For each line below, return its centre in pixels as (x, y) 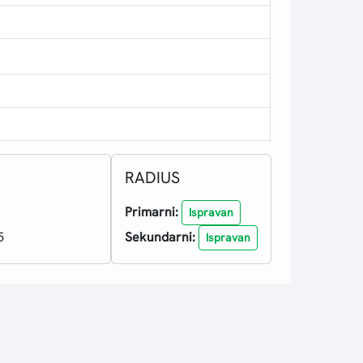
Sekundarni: (160, 237)
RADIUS (152, 178)
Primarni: (151, 212)
